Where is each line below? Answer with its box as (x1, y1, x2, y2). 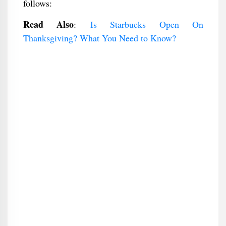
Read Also (23, 18, 74, 31)
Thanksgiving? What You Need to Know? (23, 32, 176, 44)
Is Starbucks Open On (90, 18, 203, 30)
